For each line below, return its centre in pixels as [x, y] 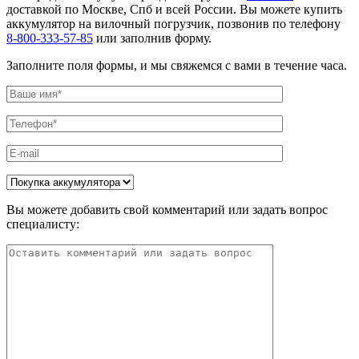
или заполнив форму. [152, 38]
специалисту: [43, 224]
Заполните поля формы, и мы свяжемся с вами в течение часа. [177, 66]
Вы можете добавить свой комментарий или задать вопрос [167, 210]
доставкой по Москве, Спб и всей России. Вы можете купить [174, 10]
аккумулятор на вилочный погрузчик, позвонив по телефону [173, 24]
